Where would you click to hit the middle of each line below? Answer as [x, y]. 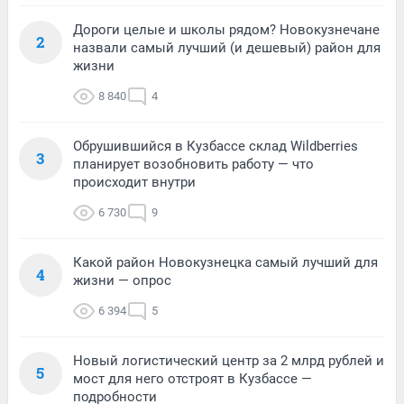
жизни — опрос [122, 280]
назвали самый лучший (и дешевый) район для [227, 47]
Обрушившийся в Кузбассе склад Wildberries [216, 146]
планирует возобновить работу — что [193, 164]
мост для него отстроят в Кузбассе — [193, 378]
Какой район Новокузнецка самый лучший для [225, 262]
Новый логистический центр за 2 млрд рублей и [229, 360]
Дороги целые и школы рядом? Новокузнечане [226, 29]
